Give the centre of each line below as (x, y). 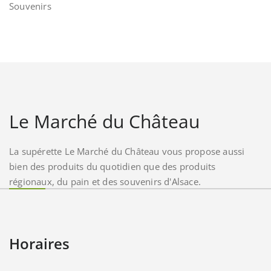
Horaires (39, 243)
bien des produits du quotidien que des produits (113, 166)
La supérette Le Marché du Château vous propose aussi (127, 151)
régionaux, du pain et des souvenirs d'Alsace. (105, 181)
